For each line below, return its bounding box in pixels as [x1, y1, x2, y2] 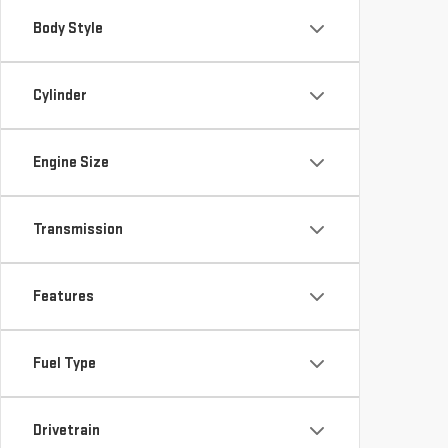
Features [33, 253, 94, 273]
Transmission [33, 186, 123, 206]
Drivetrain [33, 387, 100, 407]
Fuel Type [33, 320, 96, 340]
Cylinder [33, 52, 87, 72]
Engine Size [33, 119, 109, 139]
